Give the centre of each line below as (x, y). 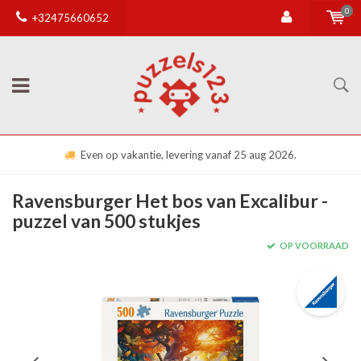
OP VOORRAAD (313, 245)
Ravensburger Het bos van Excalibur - (170, 201)
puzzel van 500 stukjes (106, 221)
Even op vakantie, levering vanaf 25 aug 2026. (189, 155)
